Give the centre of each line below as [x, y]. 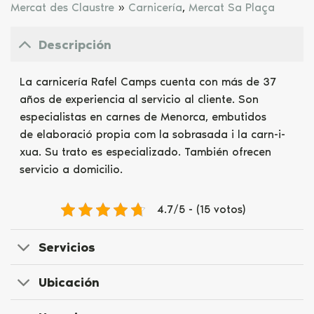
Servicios [67, 247]
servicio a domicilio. [71, 170]
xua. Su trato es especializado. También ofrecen [145, 152]
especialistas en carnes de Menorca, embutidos [143, 117]
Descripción [75, 45]
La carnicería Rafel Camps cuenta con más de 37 [148, 82]
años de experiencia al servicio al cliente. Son [139, 100]
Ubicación [69, 282]
